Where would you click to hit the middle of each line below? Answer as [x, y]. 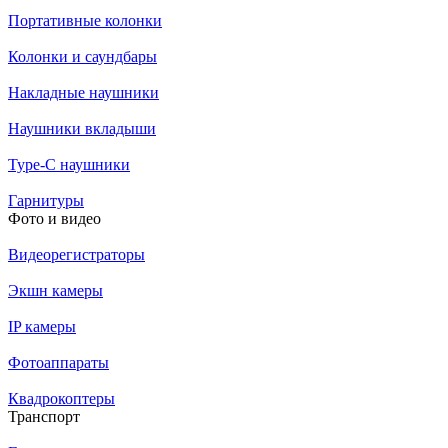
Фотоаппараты [58, 362]
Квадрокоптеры [61, 398]
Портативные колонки [85, 20]
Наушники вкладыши [82, 128]
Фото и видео [54, 218]
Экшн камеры [55, 290]
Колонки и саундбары [82, 56]
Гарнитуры [46, 200]
